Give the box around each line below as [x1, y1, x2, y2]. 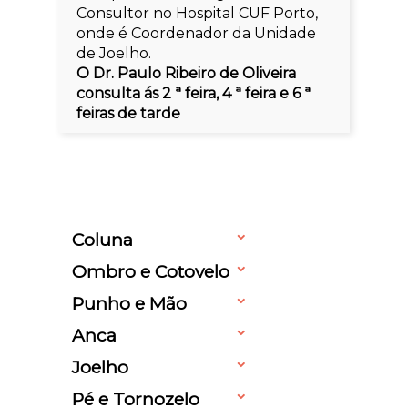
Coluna [72, 228, 133, 250]
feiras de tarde [76, 104, 181, 122]
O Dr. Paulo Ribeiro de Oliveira [76, 64, 297, 82]
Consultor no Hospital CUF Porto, [76, 4, 319, 22]
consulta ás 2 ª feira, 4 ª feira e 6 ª [76, 84, 311, 102]
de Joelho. [76, 44, 152, 62]
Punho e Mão [72, 291, 187, 314]
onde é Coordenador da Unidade [76, 24, 317, 42]
